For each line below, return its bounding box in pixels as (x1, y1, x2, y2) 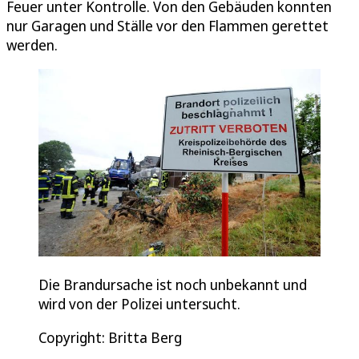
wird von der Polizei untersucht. (38, 293, 240, 313)
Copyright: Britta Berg (38, 327, 182, 347)
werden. (6, 34, 58, 54)
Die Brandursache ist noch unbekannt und (38, 274, 307, 294)
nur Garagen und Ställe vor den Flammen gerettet (6, 15, 329, 35)
